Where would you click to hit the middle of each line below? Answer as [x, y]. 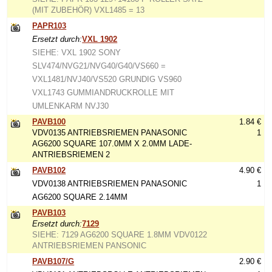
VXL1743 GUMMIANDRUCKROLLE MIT [104, 93]
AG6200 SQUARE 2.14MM [80, 197]
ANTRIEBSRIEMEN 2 [71, 155]
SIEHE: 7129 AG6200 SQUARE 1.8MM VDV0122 [120, 235]
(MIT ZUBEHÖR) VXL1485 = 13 [89, 10]
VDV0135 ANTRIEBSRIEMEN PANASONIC [110, 133]
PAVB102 [49, 170]
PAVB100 [49, 122]
